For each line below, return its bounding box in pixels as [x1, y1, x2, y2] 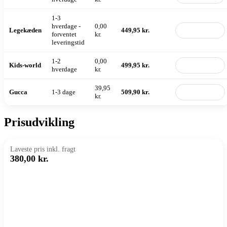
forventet [52, 30, 77, 38]
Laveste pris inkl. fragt [10, 145, 75, 154]
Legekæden [9, 26, 42, 34]
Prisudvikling [4, 116, 74, 129]
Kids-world [9, 61, 41, 69]
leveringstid [52, 38, 85, 46]
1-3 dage [52, 88, 75, 96]
